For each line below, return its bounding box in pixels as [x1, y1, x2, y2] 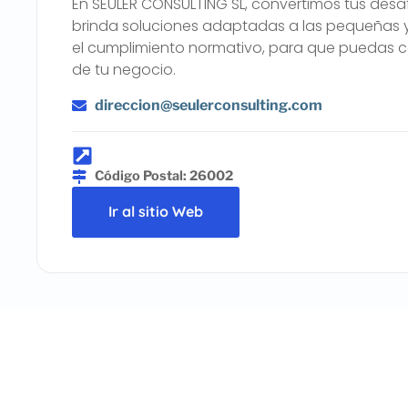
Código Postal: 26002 [95, 168, 234, 185]
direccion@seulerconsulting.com [95, 96, 323, 114]
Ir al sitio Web [108, 202, 204, 221]
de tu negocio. [72, 58, 177, 80]
